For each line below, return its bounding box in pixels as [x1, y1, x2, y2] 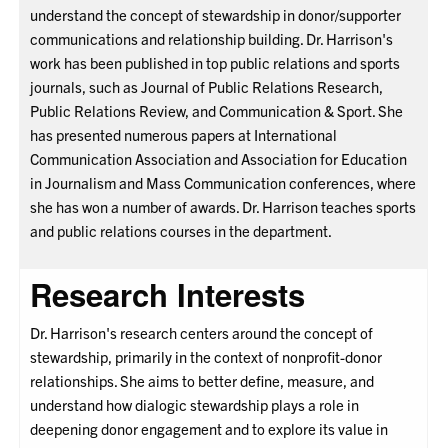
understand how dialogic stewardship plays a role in [30, 395, 360, 415]
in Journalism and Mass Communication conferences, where [30, 173, 417, 193]
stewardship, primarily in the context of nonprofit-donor [30, 347, 383, 367]
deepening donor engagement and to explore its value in [30, 419, 389, 439]
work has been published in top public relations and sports [30, 53, 401, 73]
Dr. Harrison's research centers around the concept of [30, 323, 374, 343]
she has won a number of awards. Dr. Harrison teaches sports [30, 197, 417, 217]
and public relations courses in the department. [30, 221, 333, 241]
